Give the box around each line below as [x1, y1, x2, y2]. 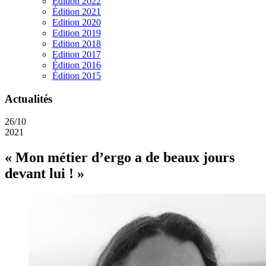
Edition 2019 [52, 28, 101, 38]
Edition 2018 [52, 39, 101, 49]
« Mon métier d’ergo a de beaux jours [5, 150, 235, 166]
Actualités [5, 92, 52, 105]
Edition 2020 [52, 17, 101, 27]
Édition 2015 [52, 71, 101, 81]
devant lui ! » [5, 166, 84, 182]
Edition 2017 [52, 49, 101, 59]
